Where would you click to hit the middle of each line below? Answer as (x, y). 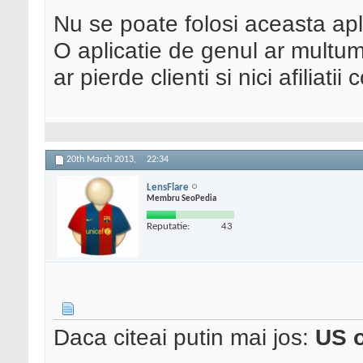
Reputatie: (168, 226)
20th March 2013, (102, 160)
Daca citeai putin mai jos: (184, 337)
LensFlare (168, 187)
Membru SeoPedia (181, 199)
